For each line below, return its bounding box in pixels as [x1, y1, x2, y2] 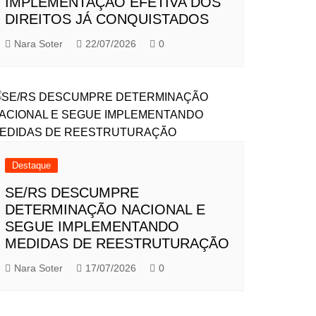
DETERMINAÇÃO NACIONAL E [5, 202, 205, 218]
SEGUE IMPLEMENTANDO [5, 219, 179, 235]
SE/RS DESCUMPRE [5, 185, 139, 201]
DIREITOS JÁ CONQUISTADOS [5, 11, 209, 28]
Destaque [12, 160, 51, 171]
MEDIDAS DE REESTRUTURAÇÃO [5, 236, 229, 252]
